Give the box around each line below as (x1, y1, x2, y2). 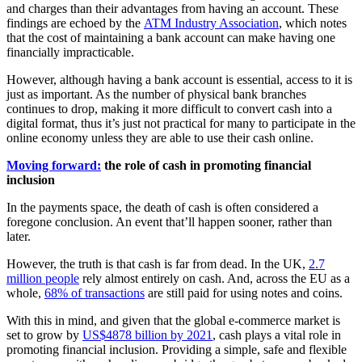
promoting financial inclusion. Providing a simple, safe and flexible (6, 343, 347, 357)
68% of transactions (44, 286, 145, 301)
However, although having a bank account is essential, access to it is (6, 73, 352, 87)
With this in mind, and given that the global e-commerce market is (6, 314, 340, 328)
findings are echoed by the (6, 16, 144, 31)
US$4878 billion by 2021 (82, 328, 213, 343)
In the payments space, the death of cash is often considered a (6, 200, 318, 215)
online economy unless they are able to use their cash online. (6, 131, 314, 145)
